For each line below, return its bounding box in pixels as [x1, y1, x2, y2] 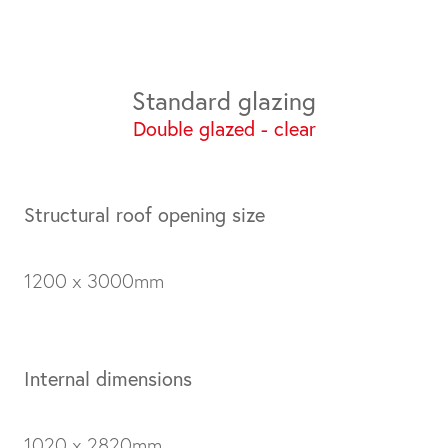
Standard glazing [132, 85, 316, 116]
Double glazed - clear [132, 116, 316, 141]
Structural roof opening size [24, 202, 265, 227]
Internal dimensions [24, 366, 192, 391]
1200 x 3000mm [24, 269, 164, 293]
